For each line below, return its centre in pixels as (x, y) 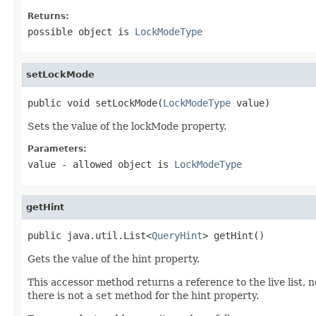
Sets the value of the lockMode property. (127, 126)
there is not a (61, 295)
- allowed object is (115, 164)
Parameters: (57, 148)
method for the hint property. (186, 295)
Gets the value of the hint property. (114, 259)
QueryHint (177, 235)
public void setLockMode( (95, 103)
